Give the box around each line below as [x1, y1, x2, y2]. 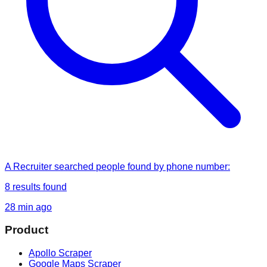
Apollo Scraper [29, 247, 92, 258]
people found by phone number [96, 161, 228, 172]
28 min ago [5, 201, 52, 212]
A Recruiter [5, 161, 52, 172]
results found [10, 181, 67, 192]
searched [52, 161, 96, 172]
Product [5, 223, 48, 237]
